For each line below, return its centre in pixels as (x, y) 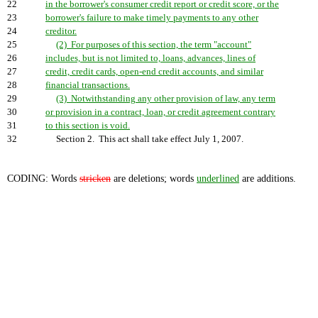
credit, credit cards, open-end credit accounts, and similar (154, 72)
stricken (95, 179)
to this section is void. (88, 126)
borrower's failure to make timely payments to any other (152, 18)
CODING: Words (43, 179)
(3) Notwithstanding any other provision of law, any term (166, 99)
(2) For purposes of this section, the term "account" (154, 45)
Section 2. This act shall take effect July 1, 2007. (144, 139)
